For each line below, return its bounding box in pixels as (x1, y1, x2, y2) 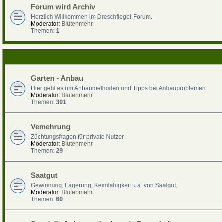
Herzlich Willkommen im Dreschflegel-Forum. (31, 13, 152, 20)
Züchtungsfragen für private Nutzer (31, 133, 124, 140)
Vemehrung (31, 123, 70, 131)
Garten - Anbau (31, 74, 83, 82)
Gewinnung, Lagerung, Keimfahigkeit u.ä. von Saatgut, (31, 182, 177, 189)
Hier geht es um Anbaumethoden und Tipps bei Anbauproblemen (31, 85, 206, 92)
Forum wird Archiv (31, 3, 95, 11)
